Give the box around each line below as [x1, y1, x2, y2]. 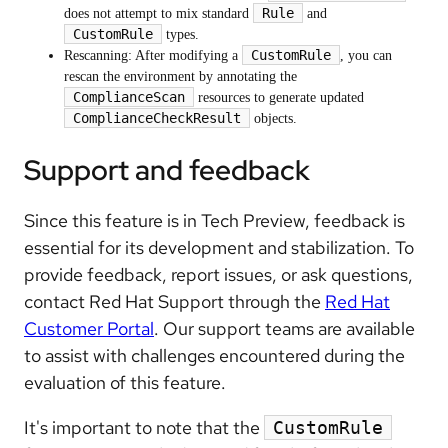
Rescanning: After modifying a [64, 48, 242, 64]
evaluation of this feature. [24, 371, 226, 395]
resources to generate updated [194, 90, 364, 106]
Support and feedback [24, 151, 310, 190]
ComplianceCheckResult [73, 110, 241, 127]
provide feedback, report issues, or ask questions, [24, 263, 413, 287]
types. [162, 27, 199, 43]
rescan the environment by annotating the [64, 69, 297, 85]
